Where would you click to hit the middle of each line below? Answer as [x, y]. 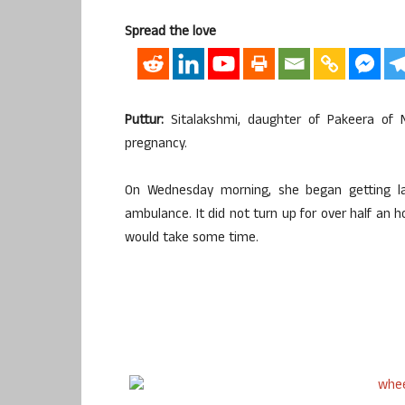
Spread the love [170, 33]
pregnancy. [156, 145]
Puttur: [144, 121]
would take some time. [192, 239]
